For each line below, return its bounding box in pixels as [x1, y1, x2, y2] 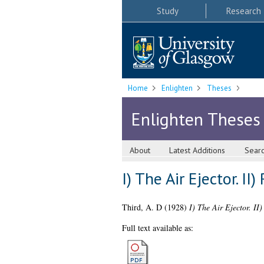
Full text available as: [121, 222, 193, 234]
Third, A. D [121, 202, 162, 213]
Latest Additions [169, 145, 226, 156]
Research [226, 5, 261, 16]
